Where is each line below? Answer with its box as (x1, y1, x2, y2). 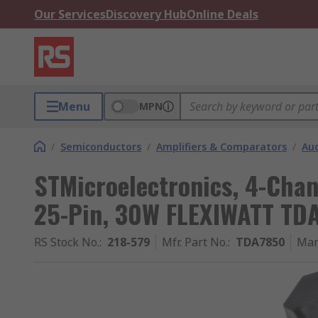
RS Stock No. (34, 234, 99, 250)
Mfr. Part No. (162, 234, 228, 250)
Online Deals (187, 6, 258, 22)
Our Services (34, 6, 106, 22)
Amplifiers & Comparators (156, 140, 287, 153)
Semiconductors (60, 140, 141, 153)
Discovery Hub (106, 6, 187, 22)
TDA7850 (236, 234, 285, 250)
